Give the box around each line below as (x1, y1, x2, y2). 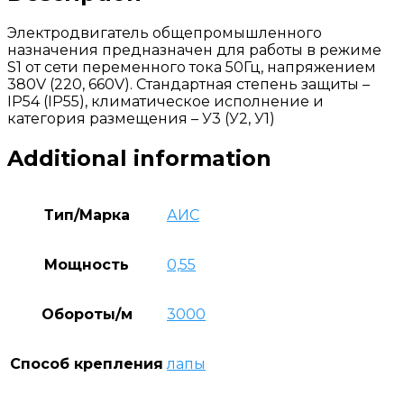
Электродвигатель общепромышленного (7, 23, 322, 41)
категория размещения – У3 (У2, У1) (7, 109, 275, 127)
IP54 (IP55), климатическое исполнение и (7, 92, 324, 110)
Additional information (7, 144, 271, 171)
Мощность (44, 255, 129, 273)
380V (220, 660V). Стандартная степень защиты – (7, 75, 370, 93)
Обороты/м (41, 305, 133, 323)
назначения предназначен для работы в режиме (7, 41, 381, 59)
